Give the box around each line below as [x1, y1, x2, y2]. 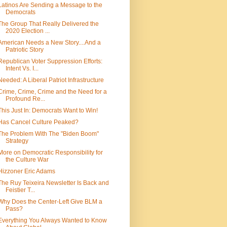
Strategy [5, 137, 28, 145]
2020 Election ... [5, 27, 50, 35]
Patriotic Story [5, 46, 44, 54]
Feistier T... [5, 186, 35, 194]
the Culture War [5, 156, 49, 164]
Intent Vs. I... [5, 65, 39, 72]
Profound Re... [5, 95, 45, 103]
